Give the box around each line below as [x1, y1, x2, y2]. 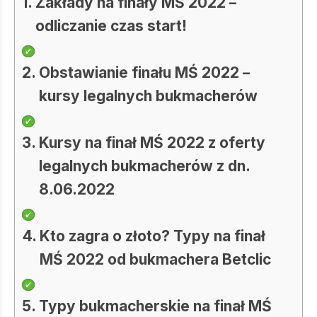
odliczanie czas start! [35, 17, 191, 35]
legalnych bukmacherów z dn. [39, 157, 250, 175]
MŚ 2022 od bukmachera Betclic [40, 250, 272, 268]
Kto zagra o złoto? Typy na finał [40, 227, 266, 245]
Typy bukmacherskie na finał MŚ [39, 297, 272, 315]
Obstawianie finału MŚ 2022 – [39, 64, 250, 81]
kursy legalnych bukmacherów [39, 87, 258, 105]
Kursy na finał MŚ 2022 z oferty [39, 134, 266, 151]
